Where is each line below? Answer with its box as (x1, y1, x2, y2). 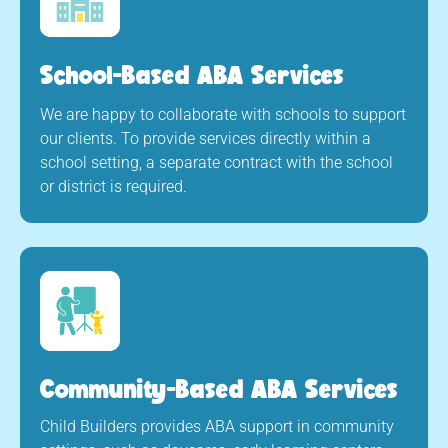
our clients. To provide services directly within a (40, 129, 371, 148)
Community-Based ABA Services (40, 373, 398, 404)
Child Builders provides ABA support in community (40, 417, 394, 436)
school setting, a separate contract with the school (40, 153, 393, 172)
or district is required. (40, 177, 187, 196)
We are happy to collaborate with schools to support (40, 105, 406, 124)
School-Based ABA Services (40, 59, 344, 90)
